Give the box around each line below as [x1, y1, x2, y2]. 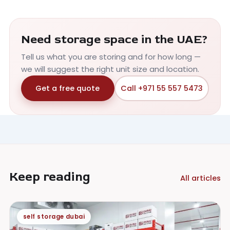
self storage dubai [23, 213, 85, 221]
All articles [180, 173, 221, 184]
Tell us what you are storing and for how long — [21, 51, 201, 63]
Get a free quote [35, 83, 100, 93]
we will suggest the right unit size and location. [21, 64, 199, 75]
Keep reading [9, 169, 90, 185]
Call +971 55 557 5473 [120, 83, 203, 93]
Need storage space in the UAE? [21, 32, 208, 47]
